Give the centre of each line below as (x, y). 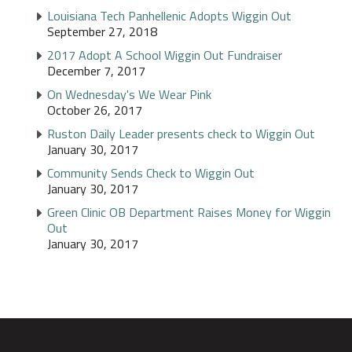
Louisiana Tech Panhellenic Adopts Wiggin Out (169, 16)
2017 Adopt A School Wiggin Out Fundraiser (165, 55)
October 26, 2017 (95, 110)
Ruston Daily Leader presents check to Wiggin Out (181, 134)
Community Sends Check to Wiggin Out (151, 173)
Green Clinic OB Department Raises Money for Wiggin (189, 213)
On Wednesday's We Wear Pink (129, 95)
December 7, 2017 (96, 71)
